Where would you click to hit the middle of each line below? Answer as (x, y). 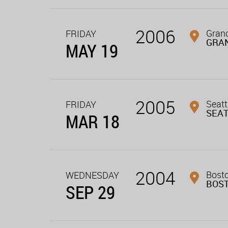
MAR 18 (93, 122)
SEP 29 (90, 192)
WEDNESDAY (92, 175)
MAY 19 (92, 51)
